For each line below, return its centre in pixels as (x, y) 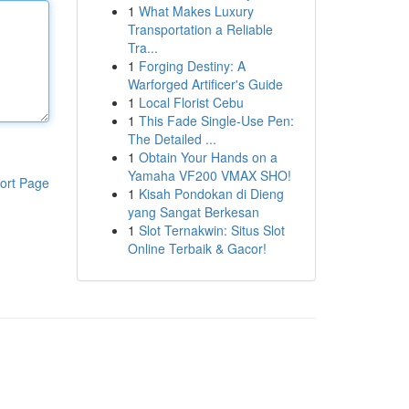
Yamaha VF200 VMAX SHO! (209, 175)
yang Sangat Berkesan (193, 212)
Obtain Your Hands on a (208, 157)
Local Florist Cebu (191, 102)
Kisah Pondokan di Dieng (211, 194)
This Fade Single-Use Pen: (216, 121)
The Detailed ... (172, 139)
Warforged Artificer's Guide (205, 84)
